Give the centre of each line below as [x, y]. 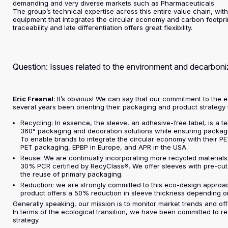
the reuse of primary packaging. [72, 174]
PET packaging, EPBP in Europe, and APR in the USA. [104, 147]
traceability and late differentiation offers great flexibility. [103, 27]
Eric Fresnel [33, 99]
